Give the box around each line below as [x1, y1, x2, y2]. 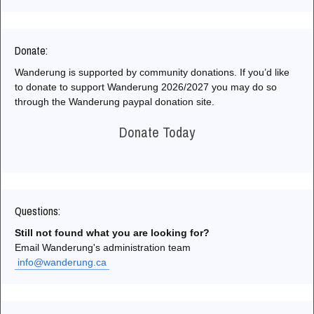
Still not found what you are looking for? [15, 226, 210, 238]
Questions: [15, 203, 60, 219]
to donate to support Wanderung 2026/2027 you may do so [15, 81, 277, 93]
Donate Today [119, 122, 195, 142]
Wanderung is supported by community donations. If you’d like [15, 66, 289, 78]
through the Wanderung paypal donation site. [15, 95, 214, 107]
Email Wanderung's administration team [15, 241, 191, 253]
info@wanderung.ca [18, 256, 107, 268]
